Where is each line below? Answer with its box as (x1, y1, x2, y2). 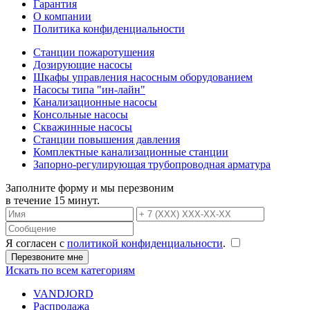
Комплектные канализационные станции (33, 145, 228, 158)
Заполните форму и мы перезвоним (6, 181, 174, 194)
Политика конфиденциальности (33, 22, 185, 35)
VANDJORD (33, 287, 93, 300)
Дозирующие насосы (33, 58, 132, 71)
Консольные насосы (33, 108, 128, 120)
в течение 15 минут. (6, 194, 100, 206)
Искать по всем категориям (6, 264, 135, 276)
